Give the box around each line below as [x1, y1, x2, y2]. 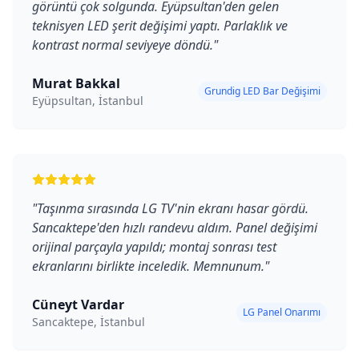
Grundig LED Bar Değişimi [204, 84, 321, 98]
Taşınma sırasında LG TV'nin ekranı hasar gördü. [37, 200, 309, 217]
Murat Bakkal [32, 75, 120, 92]
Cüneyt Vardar [32, 296, 124, 313]
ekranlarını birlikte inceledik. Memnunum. [32, 257, 264, 275]
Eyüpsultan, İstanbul [32, 93, 143, 108]
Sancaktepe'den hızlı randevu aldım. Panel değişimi [32, 219, 317, 236]
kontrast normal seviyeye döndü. [32, 36, 213, 54]
